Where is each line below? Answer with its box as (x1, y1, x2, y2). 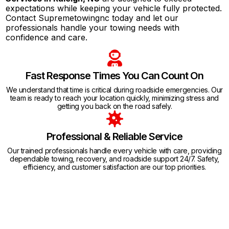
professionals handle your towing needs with (6, 22, 180, 33)
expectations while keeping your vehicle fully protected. (6, 3, 222, 13)
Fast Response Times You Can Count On (26, 69, 203, 82)
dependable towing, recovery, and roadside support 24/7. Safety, (10, 154, 219, 163)
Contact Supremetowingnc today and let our (6, 12, 179, 23)
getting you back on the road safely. (57, 101, 172, 110)
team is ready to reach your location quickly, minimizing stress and (10, 93, 219, 102)
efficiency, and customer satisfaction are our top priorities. (23, 162, 206, 171)
